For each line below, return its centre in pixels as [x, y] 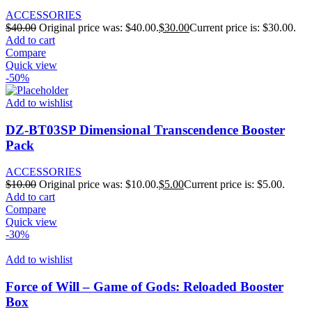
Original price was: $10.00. [99, 185]
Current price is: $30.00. [243, 27]
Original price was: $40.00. [99, 27]
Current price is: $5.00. [234, 185]
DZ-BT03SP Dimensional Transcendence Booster [145, 130]
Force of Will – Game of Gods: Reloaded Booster [145, 286]
